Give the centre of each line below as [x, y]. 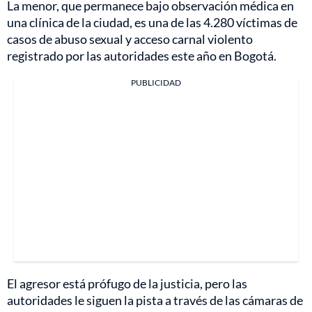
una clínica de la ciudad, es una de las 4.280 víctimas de [152, 22]
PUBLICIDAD [156, 82]
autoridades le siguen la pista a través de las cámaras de [155, 300]
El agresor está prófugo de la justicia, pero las [127, 283]
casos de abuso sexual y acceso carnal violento [130, 39]
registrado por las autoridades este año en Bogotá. [142, 55]
